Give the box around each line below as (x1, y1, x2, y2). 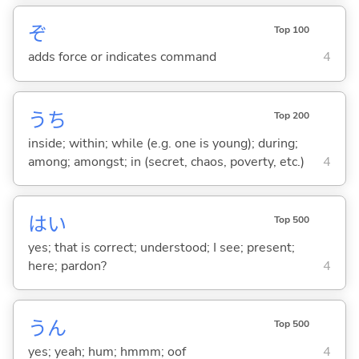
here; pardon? (27, 256, 107, 275)
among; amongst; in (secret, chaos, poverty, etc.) (27, 152, 305, 171)
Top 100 (273, 22, 309, 36)
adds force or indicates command (27, 48, 216, 67)
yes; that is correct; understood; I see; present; (27, 238, 295, 256)
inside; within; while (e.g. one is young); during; (27, 134, 298, 152)
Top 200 (273, 108, 309, 122)
